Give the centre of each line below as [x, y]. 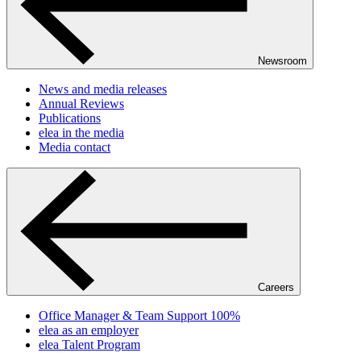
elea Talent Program [89, 344]
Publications [70, 118]
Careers [276, 287]
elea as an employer [89, 330]
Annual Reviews [81, 104]
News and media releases [103, 89]
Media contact [75, 147]
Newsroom [282, 61]
